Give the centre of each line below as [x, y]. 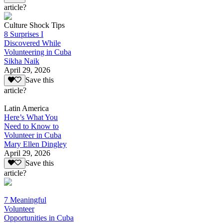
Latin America [26, 108]
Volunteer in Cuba [33, 135]
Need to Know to [31, 126]
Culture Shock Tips [34, 25]
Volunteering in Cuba [38, 52]
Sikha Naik [22, 61]
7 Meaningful [25, 200]
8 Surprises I [24, 34]
